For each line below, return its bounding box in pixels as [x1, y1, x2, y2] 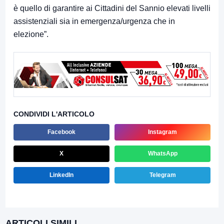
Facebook [47, 128, 75, 135]
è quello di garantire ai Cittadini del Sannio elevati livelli [13, 4, 210, 12]
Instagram [148, 128, 177, 135]
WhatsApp [147, 150, 177, 157]
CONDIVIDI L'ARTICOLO [13, 110, 94, 118]
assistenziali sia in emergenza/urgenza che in [13, 17, 175, 25]
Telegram [149, 171, 176, 178]
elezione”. [13, 30, 48, 38]
